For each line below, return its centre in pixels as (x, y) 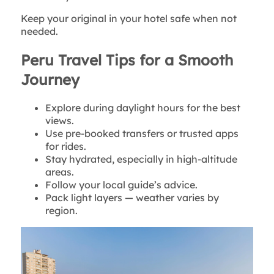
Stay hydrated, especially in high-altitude (141, 159)
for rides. (65, 146)
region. (61, 210)
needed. (39, 31)
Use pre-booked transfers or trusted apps (142, 133)
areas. (59, 172)
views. (59, 120)
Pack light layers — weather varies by (132, 197)
